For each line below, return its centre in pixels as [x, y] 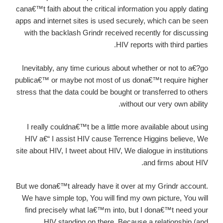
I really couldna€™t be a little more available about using [117, 127]
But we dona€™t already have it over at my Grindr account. [112, 186]
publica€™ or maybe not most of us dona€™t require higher [111, 80]
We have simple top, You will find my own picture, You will [115, 198]
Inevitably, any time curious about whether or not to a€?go [115, 68]
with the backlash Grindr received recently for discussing [116, 33]
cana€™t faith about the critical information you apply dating [112, 9]
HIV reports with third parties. [162, 45]
